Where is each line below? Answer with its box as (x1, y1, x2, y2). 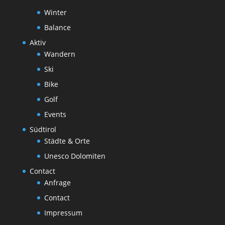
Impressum (44, 208, 82, 217)
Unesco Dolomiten (44, 151, 105, 161)
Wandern (44, 49, 75, 59)
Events (44, 109, 66, 119)
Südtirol (29, 125, 56, 134)
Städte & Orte (44, 136, 90, 146)
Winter (44, 8, 67, 17)
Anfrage (44, 178, 71, 187)
